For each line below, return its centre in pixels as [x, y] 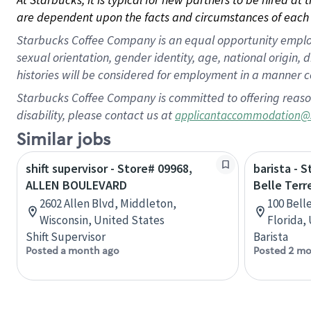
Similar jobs [64, 140]
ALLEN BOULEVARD [76, 185]
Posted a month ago [73, 251]
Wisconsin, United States [102, 220]
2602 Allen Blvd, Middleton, [108, 203]
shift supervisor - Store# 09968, [109, 168]
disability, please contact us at [96, 115]
